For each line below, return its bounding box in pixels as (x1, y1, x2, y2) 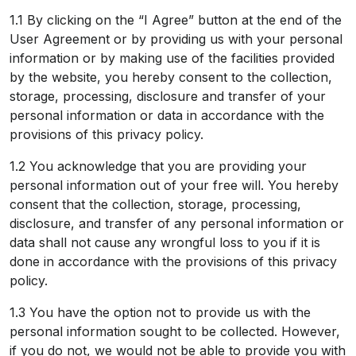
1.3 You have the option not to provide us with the (10, 304, 311, 321)
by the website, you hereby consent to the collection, (10, 69, 332, 86)
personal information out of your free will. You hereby (10, 177, 339, 194)
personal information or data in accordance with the (10, 107, 324, 124)
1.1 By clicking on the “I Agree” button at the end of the (10, 12, 342, 29)
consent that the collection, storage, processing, (10, 196, 301, 213)
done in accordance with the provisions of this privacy (10, 253, 337, 270)
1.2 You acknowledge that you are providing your (10, 158, 307, 175)
